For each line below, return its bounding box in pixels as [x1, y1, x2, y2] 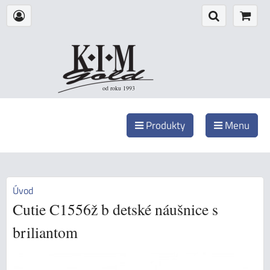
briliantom [13, 222, 78, 242]
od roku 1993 [102, 84, 135, 92]
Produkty [143, 118, 185, 133]
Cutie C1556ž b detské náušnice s [13, 199, 218, 219]
